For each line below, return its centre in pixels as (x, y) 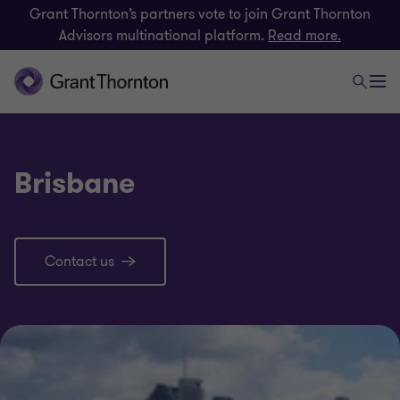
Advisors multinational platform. (163, 36)
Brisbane (75, 183)
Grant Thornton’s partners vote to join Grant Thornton (200, 14)
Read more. (304, 36)
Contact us (79, 262)
